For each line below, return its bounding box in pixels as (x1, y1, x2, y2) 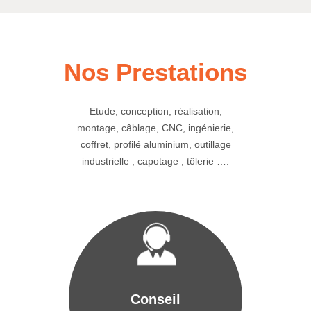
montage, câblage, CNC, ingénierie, (77, 122, 234, 134)
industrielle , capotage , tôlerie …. (82, 155, 229, 167)
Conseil (131, 291, 180, 307)
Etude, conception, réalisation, (89, 106, 222, 117)
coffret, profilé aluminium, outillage (80, 139, 231, 151)
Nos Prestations (64, 58, 247, 86)
